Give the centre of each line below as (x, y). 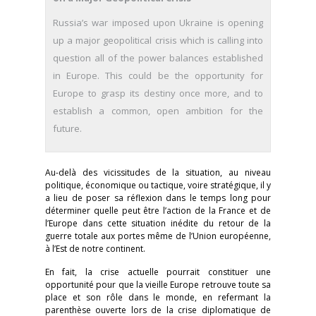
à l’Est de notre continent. (95, 249)
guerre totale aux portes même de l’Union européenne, (158, 236)
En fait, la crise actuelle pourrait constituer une (158, 272)
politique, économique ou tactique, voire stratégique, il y (158, 185)
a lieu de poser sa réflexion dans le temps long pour (158, 198)
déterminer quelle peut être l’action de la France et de (158, 211)
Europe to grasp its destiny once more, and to (158, 93)
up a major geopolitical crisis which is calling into (158, 40)
